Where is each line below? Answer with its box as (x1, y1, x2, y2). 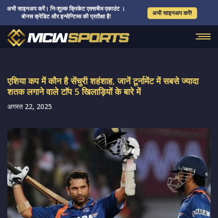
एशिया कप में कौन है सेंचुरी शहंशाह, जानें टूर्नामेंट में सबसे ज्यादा (7, 75, 199, 87)
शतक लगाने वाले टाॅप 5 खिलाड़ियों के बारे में (7, 86, 141, 97)
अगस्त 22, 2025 (7, 102, 52, 111)
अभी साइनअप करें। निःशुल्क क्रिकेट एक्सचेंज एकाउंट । (7, 4, 126, 13)
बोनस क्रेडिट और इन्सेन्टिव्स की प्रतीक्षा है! (21, 12, 111, 20)
